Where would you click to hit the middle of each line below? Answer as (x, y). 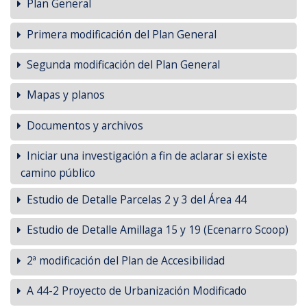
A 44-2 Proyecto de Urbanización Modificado (137, 290)
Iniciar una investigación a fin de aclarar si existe (147, 155)
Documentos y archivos (85, 125)
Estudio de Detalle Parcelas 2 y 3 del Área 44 (137, 199)
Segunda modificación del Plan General (123, 64)
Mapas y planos (66, 95)
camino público (58, 172)
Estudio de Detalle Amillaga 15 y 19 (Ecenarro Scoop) (158, 230)
